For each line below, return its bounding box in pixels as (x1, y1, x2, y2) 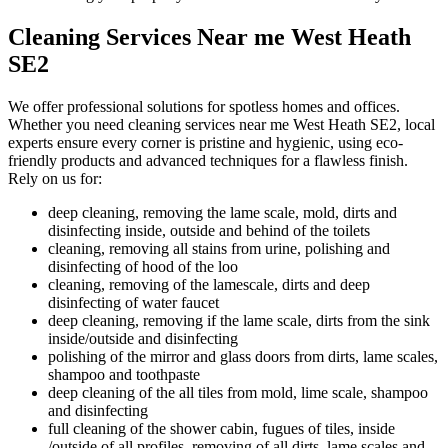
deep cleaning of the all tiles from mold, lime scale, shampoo (48, 384, 428, 402)
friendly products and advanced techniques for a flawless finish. (8, 152, 408, 170)
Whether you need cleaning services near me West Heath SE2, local (8, 116, 435, 134)
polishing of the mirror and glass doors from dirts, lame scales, (48, 348, 438, 366)
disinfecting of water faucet (48, 294, 219, 312)
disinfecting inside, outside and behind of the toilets (48, 222, 370, 240)
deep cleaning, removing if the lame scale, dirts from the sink (48, 312, 430, 330)
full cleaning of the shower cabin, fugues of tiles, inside (48, 420, 395, 438)
